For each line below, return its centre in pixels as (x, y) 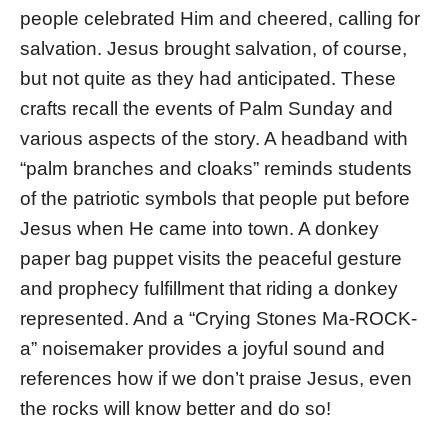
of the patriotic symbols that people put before (215, 198)
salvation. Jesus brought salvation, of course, (213, 48)
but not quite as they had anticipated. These (208, 78)
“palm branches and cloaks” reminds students (216, 168)
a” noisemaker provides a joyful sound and (202, 348)
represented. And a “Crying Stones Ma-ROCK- (218, 318)
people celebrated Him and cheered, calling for (220, 18)
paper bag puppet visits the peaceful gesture (211, 258)
